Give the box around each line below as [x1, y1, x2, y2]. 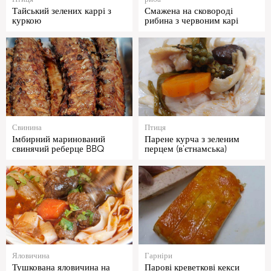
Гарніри [145, 251, 172, 261]
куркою [12, 15, 41, 27]
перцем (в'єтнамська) [145, 143, 227, 155]
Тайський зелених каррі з [12, 5, 111, 17]
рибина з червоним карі [145, 15, 238, 27]
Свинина [12, 123, 42, 132]
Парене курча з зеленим [145, 134, 240, 145]
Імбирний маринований [12, 134, 105, 145]
